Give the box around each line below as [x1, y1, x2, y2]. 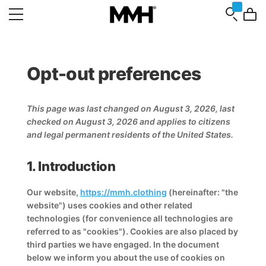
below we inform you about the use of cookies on [26, 252, 225, 262]
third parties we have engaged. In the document [26, 239, 219, 249]
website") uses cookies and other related [26, 200, 192, 210]
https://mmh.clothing [80, 187, 167, 197]
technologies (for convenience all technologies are [26, 213, 233, 223]
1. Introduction [26, 159, 116, 174]
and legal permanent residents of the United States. [26, 129, 233, 140]
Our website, [26, 187, 80, 197]
